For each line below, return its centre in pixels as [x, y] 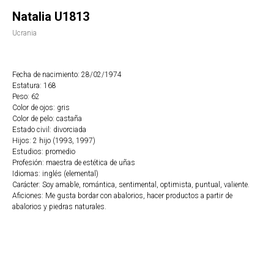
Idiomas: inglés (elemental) [55, 174]
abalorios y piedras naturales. [59, 207]
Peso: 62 [26, 97]
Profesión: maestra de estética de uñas [74, 163]
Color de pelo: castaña [47, 119]
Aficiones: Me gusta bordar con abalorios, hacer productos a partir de [122, 196]
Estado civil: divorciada [49, 130]
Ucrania [24, 33]
